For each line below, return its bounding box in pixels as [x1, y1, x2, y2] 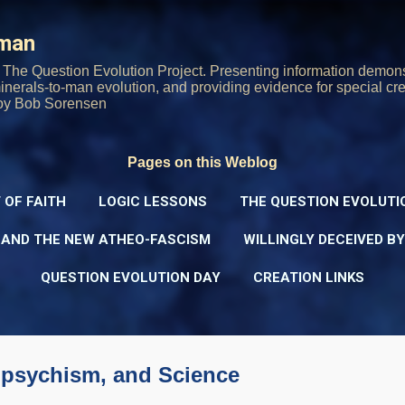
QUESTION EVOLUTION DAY [41, 269, 221, 286]
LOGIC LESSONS [99, 193, 207, 210]
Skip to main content [137, 14, 268, 30]
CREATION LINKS [253, 269, 364, 286]
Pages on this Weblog [127, 155, 278, 170]
